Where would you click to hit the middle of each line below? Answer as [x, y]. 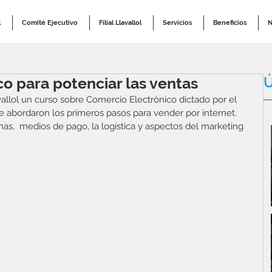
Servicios [177, 23]
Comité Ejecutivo [50, 23]
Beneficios [230, 23]
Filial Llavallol [120, 23]
